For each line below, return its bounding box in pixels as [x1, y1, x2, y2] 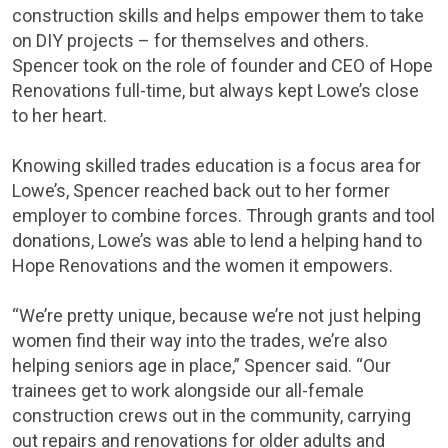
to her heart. [12, 105, 115, 127]
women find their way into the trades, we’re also [12, 330, 387, 352]
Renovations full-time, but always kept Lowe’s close [12, 80, 419, 102]
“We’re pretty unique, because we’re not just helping [12, 305, 421, 327]
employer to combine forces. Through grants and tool [12, 205, 435, 227]
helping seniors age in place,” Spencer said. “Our [12, 355, 391, 377]
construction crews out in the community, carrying [12, 405, 411, 427]
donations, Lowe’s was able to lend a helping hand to [12, 230, 422, 252]
